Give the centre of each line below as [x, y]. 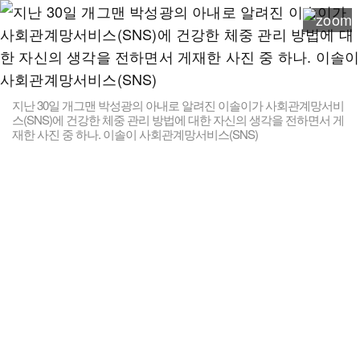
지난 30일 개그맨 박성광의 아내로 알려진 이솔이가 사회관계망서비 [178, 105]
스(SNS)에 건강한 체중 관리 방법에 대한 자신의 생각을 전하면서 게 [178, 119]
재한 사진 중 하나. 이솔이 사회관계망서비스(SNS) [135, 134]
